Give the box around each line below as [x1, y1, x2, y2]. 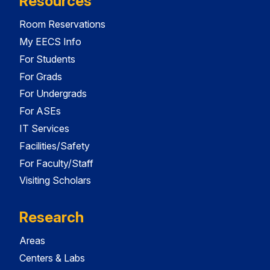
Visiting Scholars [19, 174, 91, 187]
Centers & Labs [19, 252, 85, 265]
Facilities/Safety [19, 139, 90, 152]
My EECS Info [19, 36, 81, 48]
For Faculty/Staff [19, 157, 93, 169]
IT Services [19, 122, 69, 135]
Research [19, 209, 84, 227]
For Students [19, 52, 75, 65]
